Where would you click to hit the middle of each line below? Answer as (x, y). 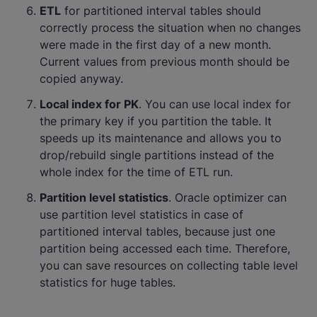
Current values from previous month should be (165, 62)
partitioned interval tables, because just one (157, 231)
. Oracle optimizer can (227, 197)
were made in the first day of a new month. (155, 45)
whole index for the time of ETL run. (136, 172)
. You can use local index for (215, 104)
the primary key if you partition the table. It (156, 121)
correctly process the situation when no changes (170, 28)
